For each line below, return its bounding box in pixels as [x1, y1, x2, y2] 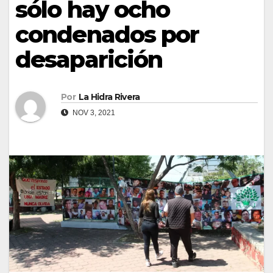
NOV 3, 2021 [71, 108, 115, 118]
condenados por [15, 20, 199, 49]
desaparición [15, 45, 163, 74]
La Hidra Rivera [78, 91, 140, 103]
